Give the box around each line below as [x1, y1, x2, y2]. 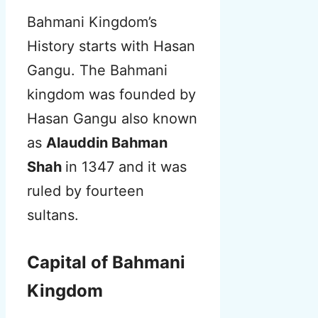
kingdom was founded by [27, 86, 196, 104]
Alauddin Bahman [46, 134, 168, 152]
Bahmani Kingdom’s [27, 13, 157, 31]
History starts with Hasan [27, 38, 195, 55]
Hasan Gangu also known [27, 110, 197, 128]
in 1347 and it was [65, 158, 187, 176]
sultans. [27, 207, 79, 224]
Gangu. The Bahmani [27, 62, 168, 79]
